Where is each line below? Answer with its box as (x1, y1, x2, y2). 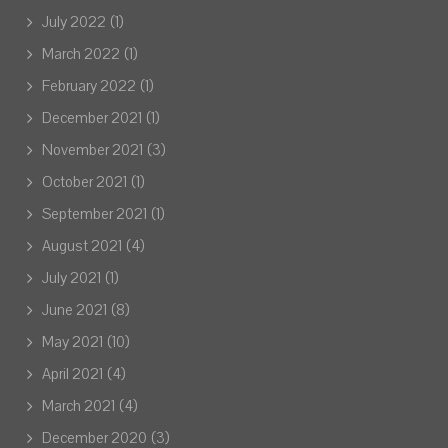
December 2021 (41, 108, 142, 128)
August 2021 (41, 236, 122, 256)
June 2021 (41, 300, 107, 320)
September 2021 (41, 204, 147, 224)
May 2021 (41, 332, 103, 352)
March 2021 (41, 396, 115, 416)
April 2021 (41, 364, 103, 384)
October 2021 (41, 172, 127, 192)
